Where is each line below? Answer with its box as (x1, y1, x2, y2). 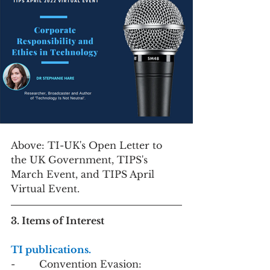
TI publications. (11, 243, 93, 256)
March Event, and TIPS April (11, 168, 157, 180)
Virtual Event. (11, 183, 83, 195)
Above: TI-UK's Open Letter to (11, 139, 165, 151)
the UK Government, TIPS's (11, 154, 151, 166)
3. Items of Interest (11, 215, 104, 227)
